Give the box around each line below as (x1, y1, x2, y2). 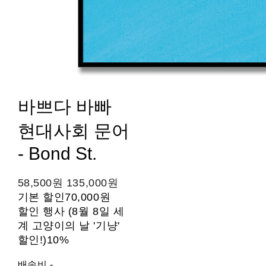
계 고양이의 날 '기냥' (17, 220, 120, 232)
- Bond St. (17, 144, 97, 164)
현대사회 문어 (17, 121, 129, 141)
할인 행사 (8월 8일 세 (17, 205, 125, 218)
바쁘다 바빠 (17, 97, 112, 117)
